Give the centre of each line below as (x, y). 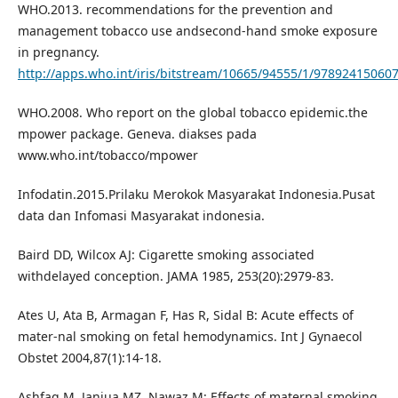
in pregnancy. (58, 52)
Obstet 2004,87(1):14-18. (89, 358)
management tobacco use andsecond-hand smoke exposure (197, 31)
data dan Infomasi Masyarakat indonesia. (141, 216)
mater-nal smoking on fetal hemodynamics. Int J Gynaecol (190, 337)
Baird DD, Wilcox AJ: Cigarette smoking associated (166, 255)
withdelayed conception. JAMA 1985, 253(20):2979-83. (175, 276)
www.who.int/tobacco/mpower (107, 155)
